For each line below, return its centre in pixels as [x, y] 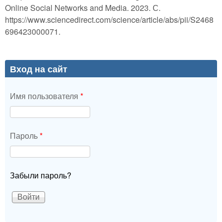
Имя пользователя [45, 96]
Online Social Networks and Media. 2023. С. [83, 7]
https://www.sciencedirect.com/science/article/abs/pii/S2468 [109, 19]
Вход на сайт [39, 68]
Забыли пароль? [41, 175]
